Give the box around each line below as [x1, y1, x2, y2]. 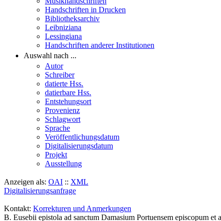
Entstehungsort [45, 97, 91, 106]
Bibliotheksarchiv [45, 14, 100, 23]
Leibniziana [45, 23, 81, 32]
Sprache [45, 124, 70, 132]
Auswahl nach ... [24, 51, 76, 60]
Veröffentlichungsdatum [45, 133, 119, 141]
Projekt [45, 150, 67, 159]
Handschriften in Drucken [45, 5, 126, 14]
